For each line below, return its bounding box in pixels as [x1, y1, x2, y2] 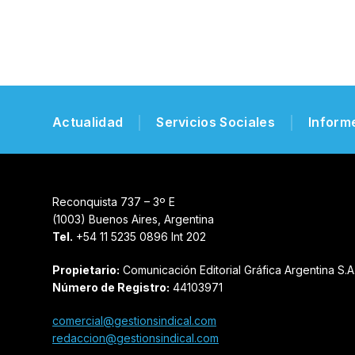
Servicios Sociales [156, 113, 275, 130]
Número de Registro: [52, 280, 170, 294]
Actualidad [52, 113, 124, 130]
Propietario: [52, 262, 120, 277]
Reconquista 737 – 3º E [52, 194, 175, 208]
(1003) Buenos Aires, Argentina [52, 212, 214, 226]
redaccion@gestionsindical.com [52, 330, 219, 345]
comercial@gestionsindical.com [52, 313, 216, 327]
